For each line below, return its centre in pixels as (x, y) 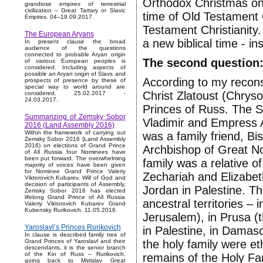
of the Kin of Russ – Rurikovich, (75, 254)
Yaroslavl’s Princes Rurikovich (73, 227)
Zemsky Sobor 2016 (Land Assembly (75, 139)
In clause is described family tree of (75, 235)
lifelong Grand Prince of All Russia (75, 197)
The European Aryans (59, 34)
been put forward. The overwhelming (75, 159)
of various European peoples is (75, 61)
